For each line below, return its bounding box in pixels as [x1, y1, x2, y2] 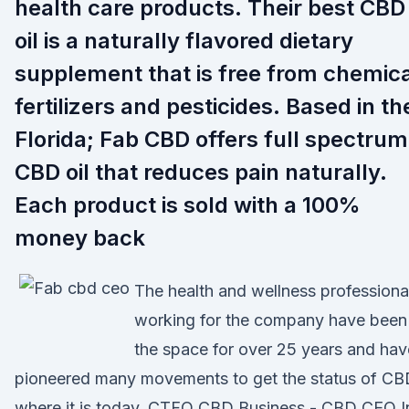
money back [15, 225, 145, 251]
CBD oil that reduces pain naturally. [15, 159, 387, 185]
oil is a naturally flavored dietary [15, 27, 353, 54]
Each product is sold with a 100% [15, 192, 361, 218]
